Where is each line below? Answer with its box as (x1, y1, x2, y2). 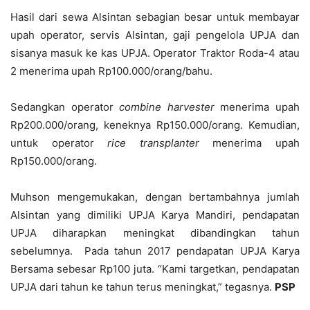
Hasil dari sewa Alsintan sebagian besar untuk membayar (10, 10, 300, 24)
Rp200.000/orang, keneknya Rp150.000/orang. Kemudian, (10, 118, 300, 131)
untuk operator (10, 136, 108, 149)
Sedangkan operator (10, 100, 120, 113)
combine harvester (119, 100, 215, 113)
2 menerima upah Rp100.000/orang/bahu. (10, 64, 212, 77)
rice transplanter (107, 136, 199, 149)
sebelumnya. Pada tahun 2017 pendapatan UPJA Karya (10, 244, 300, 257)
